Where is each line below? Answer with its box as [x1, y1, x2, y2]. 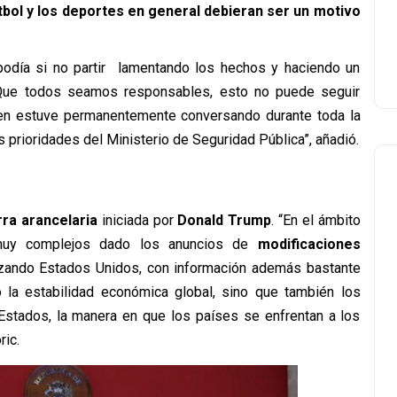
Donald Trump [177, 211, 272, 229]
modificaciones [257, 235, 361, 253]
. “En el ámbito [271, 211, 361, 229]
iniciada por [97, 211, 178, 229]
